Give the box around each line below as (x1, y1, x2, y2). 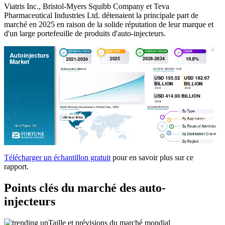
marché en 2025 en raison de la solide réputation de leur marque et (4, 20, 213, 29)
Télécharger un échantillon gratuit (4, 153, 110, 162)
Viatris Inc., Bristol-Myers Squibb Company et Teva (4, 2, 169, 11)
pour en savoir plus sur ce (110, 153, 193, 162)
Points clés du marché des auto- (4, 181, 166, 194)
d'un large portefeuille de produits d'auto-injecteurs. (4, 29, 166, 38)
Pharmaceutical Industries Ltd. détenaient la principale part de (4, 11, 198, 20)
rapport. (4, 162, 29, 171)
